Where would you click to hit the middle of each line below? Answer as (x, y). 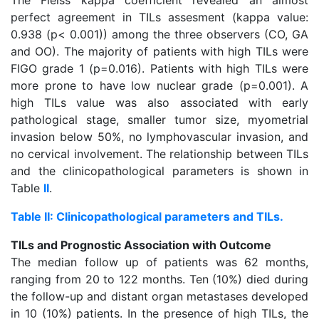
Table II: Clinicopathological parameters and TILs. (147, 216)
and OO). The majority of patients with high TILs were (159, 51)
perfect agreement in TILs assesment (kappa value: (159, 17)
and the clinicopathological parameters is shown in (159, 171)
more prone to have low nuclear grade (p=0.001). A (159, 85)
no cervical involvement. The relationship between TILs (159, 154)
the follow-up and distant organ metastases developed (159, 296)
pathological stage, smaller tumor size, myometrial (159, 120)
